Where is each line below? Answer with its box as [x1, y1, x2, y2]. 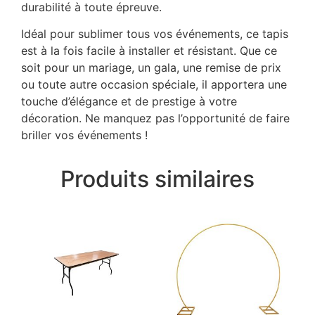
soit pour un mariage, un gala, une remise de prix [21, 60, 281, 75]
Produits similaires [60, 165, 255, 193]
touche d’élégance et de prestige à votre [21, 94, 237, 109]
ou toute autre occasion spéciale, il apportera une [21, 77, 287, 92]
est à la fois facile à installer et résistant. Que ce [21, 44, 277, 58]
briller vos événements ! [21, 128, 148, 143]
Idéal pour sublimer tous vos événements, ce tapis [21, 27, 292, 41]
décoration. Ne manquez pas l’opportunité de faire [21, 111, 290, 126]
